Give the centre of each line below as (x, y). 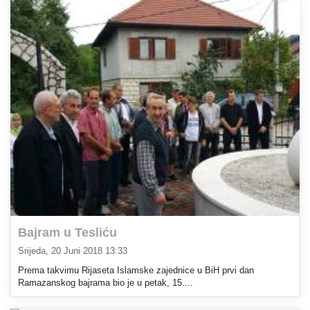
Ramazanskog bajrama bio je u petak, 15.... (106, 283)
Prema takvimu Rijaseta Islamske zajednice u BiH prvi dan (136, 270)
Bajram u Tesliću (67, 232)
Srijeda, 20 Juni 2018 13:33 (73, 252)
